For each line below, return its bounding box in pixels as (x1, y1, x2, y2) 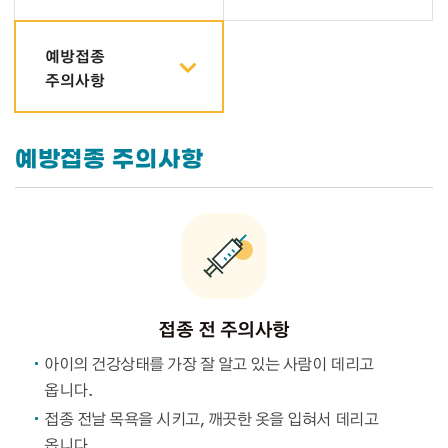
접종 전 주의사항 (158, 315, 290, 342)
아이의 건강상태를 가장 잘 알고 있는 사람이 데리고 (44, 352, 374, 375)
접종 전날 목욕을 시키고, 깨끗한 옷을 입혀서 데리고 (44, 407, 379, 430)
